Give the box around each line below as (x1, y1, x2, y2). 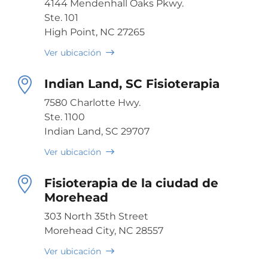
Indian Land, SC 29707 (44, 125, 150, 137)
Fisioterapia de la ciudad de (44, 175, 218, 190)
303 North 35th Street (44, 210, 148, 222)
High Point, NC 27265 (44, 26, 145, 38)
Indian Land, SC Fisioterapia (44, 76, 220, 91)
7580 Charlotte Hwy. (44, 96, 141, 108)
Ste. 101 (44, 11, 78, 23)
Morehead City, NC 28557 (44, 224, 163, 236)
